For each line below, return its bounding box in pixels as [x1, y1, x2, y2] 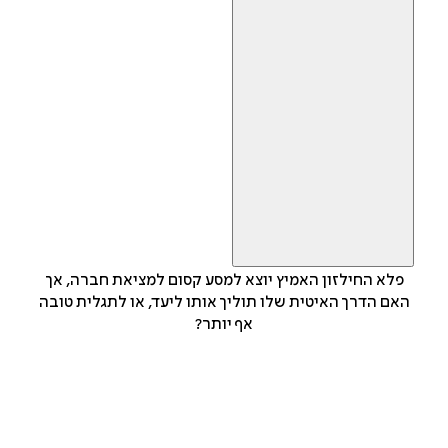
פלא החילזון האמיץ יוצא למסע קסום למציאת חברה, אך [44, 271, 404, 290]
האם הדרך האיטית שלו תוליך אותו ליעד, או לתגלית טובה [38, 293, 410, 312]
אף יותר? [195, 315, 253, 334]
